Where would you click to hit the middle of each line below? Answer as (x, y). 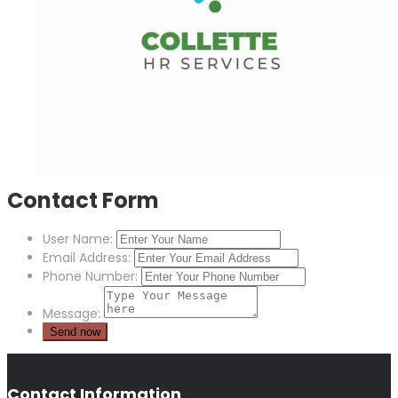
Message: (72, 314)
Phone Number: (90, 277)
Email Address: (87, 258)
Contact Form (83, 200)
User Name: (78, 239)
